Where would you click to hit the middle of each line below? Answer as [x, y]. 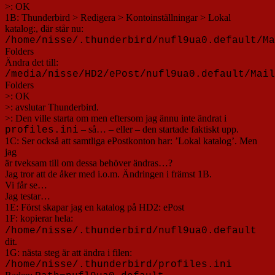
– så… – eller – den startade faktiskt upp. [159, 129]
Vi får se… [26, 185]
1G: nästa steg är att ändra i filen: [68, 252]
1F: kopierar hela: [39, 218]
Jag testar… [28, 196]
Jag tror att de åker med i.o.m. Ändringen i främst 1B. [108, 174]
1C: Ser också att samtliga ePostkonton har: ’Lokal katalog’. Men [131, 141]
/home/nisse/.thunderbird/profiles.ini [118, 264]
